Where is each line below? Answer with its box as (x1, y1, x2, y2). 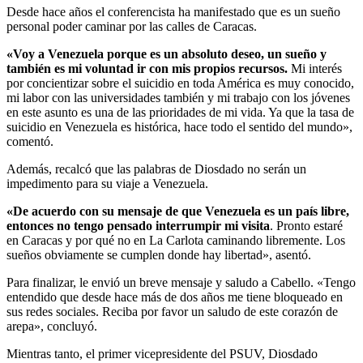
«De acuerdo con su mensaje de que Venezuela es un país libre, (6, 204, 349, 219)
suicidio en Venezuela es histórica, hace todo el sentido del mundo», (6, 120, 352, 135)
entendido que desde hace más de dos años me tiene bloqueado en (6, 290, 343, 305)
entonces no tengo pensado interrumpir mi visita (6, 219, 270, 233)
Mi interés (288, 62, 342, 76)
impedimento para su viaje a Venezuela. (6, 177, 208, 191)
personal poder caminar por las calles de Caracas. (6, 19, 257, 34)
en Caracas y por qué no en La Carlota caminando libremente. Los (6, 233, 345, 248)
